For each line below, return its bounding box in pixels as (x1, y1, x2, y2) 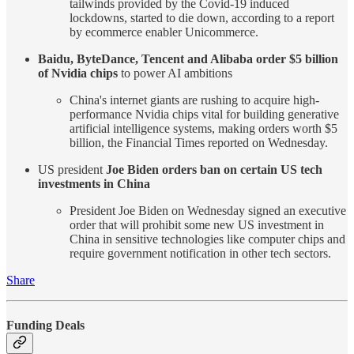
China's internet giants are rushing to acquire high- (70, 93, 319, 107)
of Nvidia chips (38, 66, 118, 81)
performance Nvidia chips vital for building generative (70, 107, 339, 122)
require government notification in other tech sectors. (70, 247, 331, 261)
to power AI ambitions (118, 66, 232, 81)
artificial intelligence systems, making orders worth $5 (70, 122, 337, 136)
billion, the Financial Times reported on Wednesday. (70, 136, 328, 150)
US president (38, 163, 106, 177)
